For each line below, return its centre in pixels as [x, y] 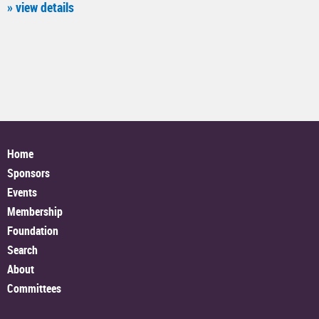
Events [22, 193]
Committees [34, 289]
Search [22, 250]
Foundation [33, 231]
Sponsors [28, 173]
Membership [35, 212]
